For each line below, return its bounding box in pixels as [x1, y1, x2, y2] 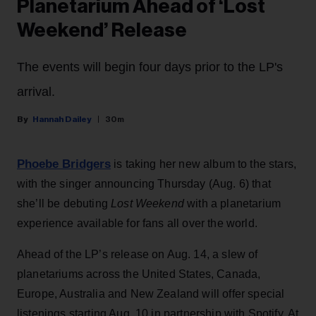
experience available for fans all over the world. [17, 217, 257, 230]
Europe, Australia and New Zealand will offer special [17, 288, 285, 300]
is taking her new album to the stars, [111, 158, 297, 171]
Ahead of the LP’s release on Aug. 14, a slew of [17, 248, 258, 261]
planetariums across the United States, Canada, [17, 268, 261, 281]
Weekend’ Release [17, 20, 187, 41]
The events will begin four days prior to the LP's [17, 60, 283, 75]
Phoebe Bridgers [17, 157, 111, 171]
